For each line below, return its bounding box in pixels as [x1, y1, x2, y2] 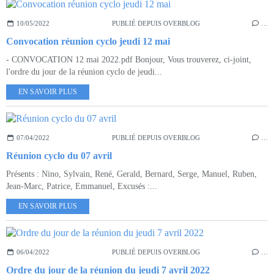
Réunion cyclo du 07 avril [6, 150, 112, 161]
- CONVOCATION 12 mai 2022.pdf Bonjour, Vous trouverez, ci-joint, [6, 54, 251, 64]
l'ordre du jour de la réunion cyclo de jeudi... [6, 67, 162, 76]
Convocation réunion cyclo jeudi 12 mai [6, 35, 170, 46]
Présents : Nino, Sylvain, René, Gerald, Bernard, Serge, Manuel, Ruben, [6, 169, 257, 179]
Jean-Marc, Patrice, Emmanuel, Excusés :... [6, 181, 157, 191]
